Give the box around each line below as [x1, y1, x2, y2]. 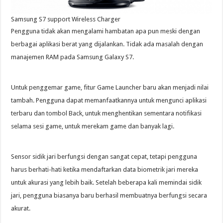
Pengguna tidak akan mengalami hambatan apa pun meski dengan [11, 27, 201, 35]
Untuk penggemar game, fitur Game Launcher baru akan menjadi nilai [11, 83, 209, 91]
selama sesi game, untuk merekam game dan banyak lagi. [11, 122, 175, 130]
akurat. [11, 204, 31, 212]
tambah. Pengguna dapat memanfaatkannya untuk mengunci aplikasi [11, 96, 207, 104]
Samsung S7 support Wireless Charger [11, 15, 121, 23]
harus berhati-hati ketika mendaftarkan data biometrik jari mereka [11, 165, 199, 173]
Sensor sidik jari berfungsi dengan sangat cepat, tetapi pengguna [11, 152, 198, 160]
